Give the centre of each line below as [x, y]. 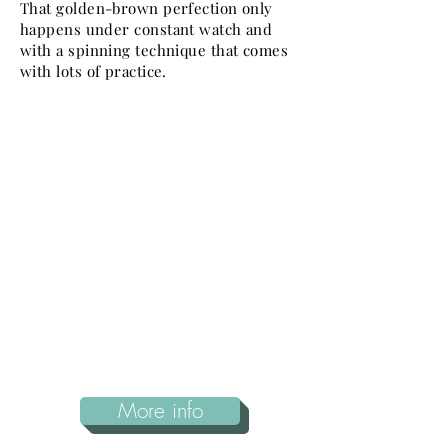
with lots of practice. [96, 71]
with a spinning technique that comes [154, 50]
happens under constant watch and [146, 29]
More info [160, 410]
